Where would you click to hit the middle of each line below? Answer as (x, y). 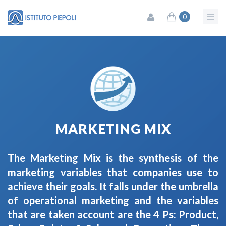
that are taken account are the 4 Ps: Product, (113, 214)
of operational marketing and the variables (113, 200)
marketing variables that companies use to (113, 172)
